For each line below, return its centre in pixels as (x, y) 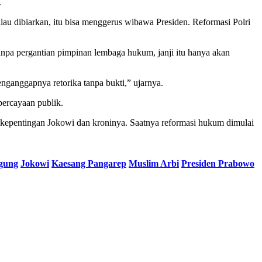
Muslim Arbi (154, 163)
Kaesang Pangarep (89, 163)
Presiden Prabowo (218, 163)
